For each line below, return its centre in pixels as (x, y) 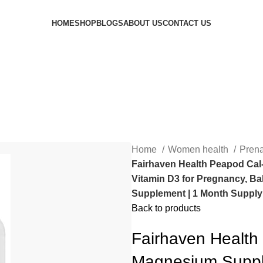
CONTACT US (187, 23)
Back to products (166, 208)
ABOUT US (143, 23)
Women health (199, 150)
